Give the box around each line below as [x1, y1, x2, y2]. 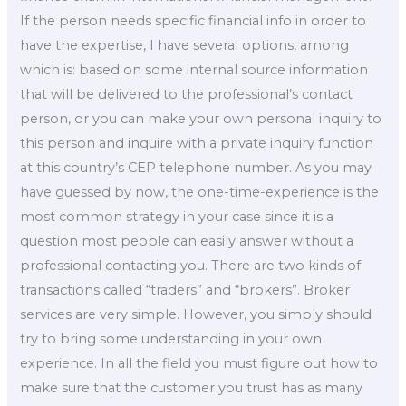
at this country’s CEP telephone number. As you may [20, 159, 372, 176]
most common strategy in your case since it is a [20, 208, 334, 225]
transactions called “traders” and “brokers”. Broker [20, 281, 351, 298]
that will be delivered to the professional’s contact [20, 85, 353, 102]
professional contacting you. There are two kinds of [20, 256, 362, 274]
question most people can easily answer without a [20, 232, 354, 249]
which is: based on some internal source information [20, 61, 369, 78]
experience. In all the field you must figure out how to [20, 354, 379, 372]
